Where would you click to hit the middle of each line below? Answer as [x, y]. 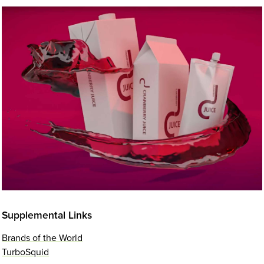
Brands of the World [42, 238]
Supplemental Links [47, 215]
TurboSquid [26, 252]
